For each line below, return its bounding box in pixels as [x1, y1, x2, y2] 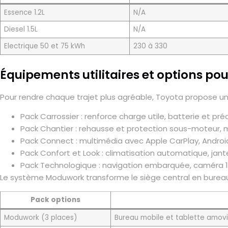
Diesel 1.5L [4, 24, 38, 34]
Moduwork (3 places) [4, 212, 77, 222]
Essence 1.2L [4, 7, 45, 17]
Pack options [31, 194, 80, 205]
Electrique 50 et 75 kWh [4, 41, 85, 51]
